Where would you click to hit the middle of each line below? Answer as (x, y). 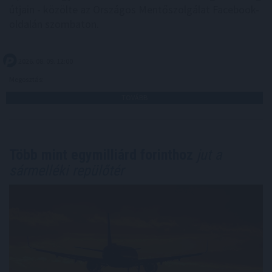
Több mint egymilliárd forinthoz (101, 155)
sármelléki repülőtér (66, 171)
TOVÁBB (134, 98)
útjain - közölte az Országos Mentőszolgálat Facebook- (134, 10)
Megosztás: (27, 80)
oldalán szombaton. (54, 24)
